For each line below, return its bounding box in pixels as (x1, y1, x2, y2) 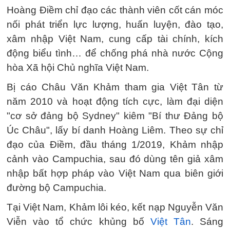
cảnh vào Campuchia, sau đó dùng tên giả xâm (7, 154, 223, 164)
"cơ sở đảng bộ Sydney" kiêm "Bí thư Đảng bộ (7, 110, 223, 121)
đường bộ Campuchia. (7, 182, 106, 193)
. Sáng (190, 216, 223, 227)
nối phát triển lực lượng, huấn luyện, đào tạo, (7, 19, 223, 30)
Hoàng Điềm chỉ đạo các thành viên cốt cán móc (7, 5, 223, 15)
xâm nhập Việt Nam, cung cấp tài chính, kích (7, 33, 223, 44)
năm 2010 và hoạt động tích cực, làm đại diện (7, 96, 223, 107)
